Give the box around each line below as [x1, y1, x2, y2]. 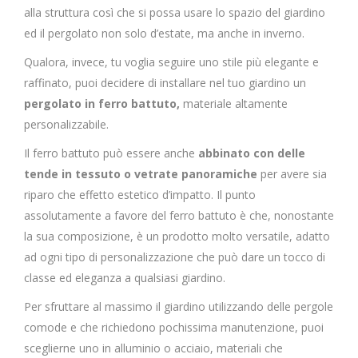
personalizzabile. [24, 117, 109, 132]
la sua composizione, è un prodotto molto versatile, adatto [24, 229, 330, 244]
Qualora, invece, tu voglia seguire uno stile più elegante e [24, 54, 319, 70]
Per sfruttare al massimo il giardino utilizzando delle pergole [24, 299, 333, 314]
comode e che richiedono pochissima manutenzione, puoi [24, 320, 324, 335]
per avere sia [257, 166, 327, 181]
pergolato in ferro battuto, [24, 96, 180, 111]
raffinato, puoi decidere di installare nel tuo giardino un [24, 75, 306, 90]
